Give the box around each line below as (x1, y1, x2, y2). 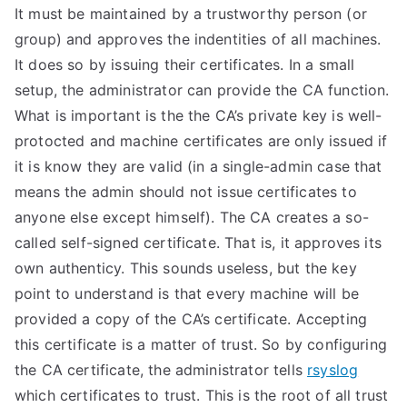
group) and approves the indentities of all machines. (15, 30, 382, 48)
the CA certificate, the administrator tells (15, 361, 308, 379)
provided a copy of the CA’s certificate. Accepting (15, 310, 368, 328)
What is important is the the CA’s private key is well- (15, 106, 382, 124)
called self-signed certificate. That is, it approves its (15, 233, 382, 252)
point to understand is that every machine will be (15, 284, 359, 303)
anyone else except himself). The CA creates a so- (15, 208, 369, 226)
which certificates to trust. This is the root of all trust (15, 386, 389, 404)
